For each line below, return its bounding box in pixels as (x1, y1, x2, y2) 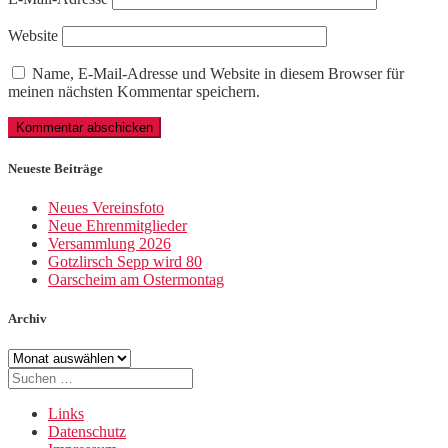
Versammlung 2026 (48, 234, 171, 252)
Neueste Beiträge (8, 160, 103, 176)
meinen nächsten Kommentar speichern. (8, 83, 260, 101)
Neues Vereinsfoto (48, 198, 164, 216)
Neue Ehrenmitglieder (48, 216, 187, 234)
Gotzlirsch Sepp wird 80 (48, 252, 202, 270)
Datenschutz (48, 423, 126, 441)
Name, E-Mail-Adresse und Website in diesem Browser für (32, 65, 404, 83)
